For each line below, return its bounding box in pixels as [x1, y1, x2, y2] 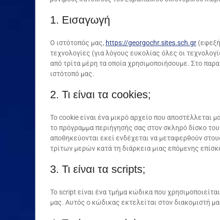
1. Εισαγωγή [50, 14, 110, 26]
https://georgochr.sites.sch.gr [106, 39, 196, 47]
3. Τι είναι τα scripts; [50, 163, 145, 175]
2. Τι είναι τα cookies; [50, 88, 151, 101]
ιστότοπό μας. [50, 70, 94, 78]
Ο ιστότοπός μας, [50, 39, 106, 47]
